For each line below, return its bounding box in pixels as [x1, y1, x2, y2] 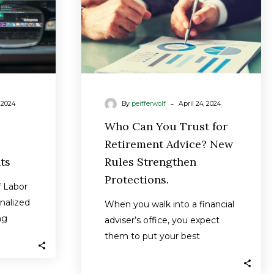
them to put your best [105, 231, 200, 242]
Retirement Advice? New [105, 137, 233, 151]
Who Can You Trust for [105, 119, 228, 133]
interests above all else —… [105, 246, 218, 257]
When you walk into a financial [105, 199, 234, 210]
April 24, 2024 [179, 100, 221, 108]
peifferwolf [131, 100, 166, 108]
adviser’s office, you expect [105, 215, 220, 226]
